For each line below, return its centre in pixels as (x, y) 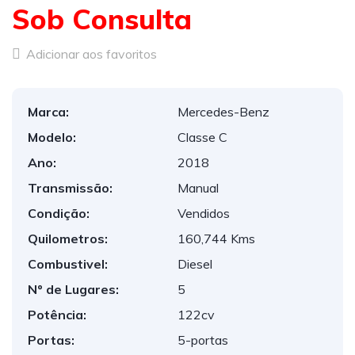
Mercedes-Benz (223, 112)
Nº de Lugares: (73, 289)
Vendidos (204, 213)
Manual (198, 188)
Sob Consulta (102, 19)
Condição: (59, 213)
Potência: (57, 315)
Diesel (195, 264)
